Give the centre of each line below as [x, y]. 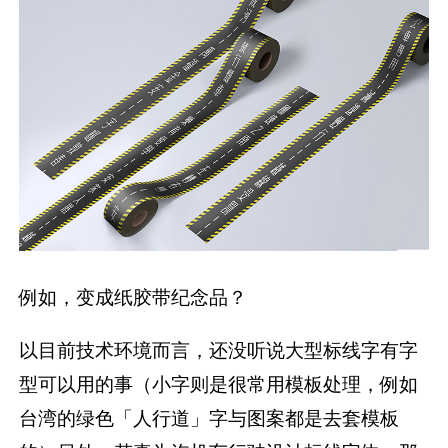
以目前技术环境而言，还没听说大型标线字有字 [219, 350]
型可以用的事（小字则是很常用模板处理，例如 [219, 384]
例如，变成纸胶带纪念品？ [133, 297]
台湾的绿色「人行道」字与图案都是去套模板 [209, 418]
